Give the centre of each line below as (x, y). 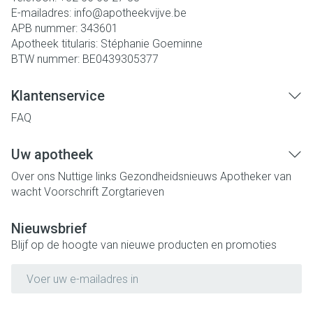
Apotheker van (256, 176)
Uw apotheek (52, 154)
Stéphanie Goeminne (152, 44)
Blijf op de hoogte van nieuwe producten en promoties (144, 245)
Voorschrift (71, 192)
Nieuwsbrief (49, 228)
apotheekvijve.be (145, 13)
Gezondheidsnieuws (168, 176)
